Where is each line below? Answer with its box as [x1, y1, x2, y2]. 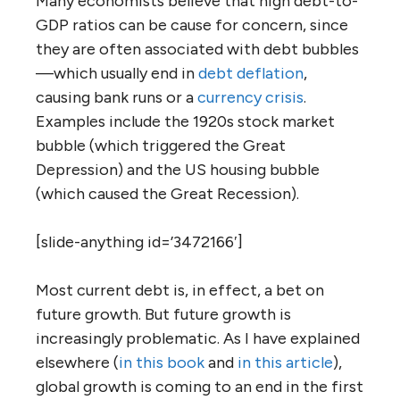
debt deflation [198, 63, 304, 83]
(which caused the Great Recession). [36, 184, 299, 204]
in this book [119, 353, 204, 372]
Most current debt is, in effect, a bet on [36, 280, 324, 300]
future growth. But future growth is [36, 304, 291, 324]
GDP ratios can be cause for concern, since [36, 15, 348, 35]
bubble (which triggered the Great [36, 136, 286, 155]
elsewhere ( [36, 353, 119, 372]
